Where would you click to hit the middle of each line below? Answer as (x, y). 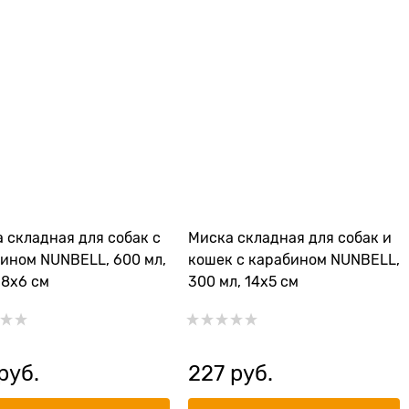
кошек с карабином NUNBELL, (294, 260)
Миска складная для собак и (290, 238)
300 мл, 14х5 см (243, 282)
